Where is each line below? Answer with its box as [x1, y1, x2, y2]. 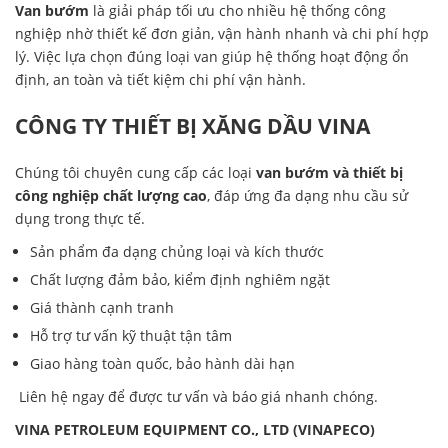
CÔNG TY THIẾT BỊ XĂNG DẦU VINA [15, 111, 370, 140]
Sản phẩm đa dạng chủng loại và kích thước [30, 241, 324, 261]
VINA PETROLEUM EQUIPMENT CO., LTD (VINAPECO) [15, 419, 375, 439]
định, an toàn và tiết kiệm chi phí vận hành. [15, 70, 306, 90]
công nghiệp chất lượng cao [15, 185, 207, 205]
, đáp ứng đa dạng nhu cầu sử [207, 185, 408, 205]
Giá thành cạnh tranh [30, 297, 174, 317]
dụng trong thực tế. [15, 208, 145, 228]
